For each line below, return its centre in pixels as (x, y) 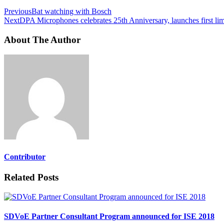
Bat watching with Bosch (71, 11)
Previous (18, 11)
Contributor (25, 156)
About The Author (42, 39)
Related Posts (31, 177)
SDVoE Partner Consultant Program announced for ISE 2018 (109, 216)
